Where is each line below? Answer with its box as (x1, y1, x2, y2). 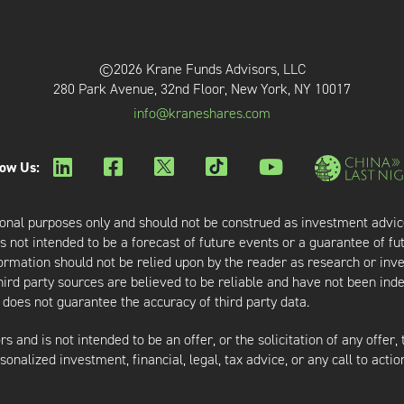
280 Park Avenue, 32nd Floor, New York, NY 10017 (53, 79, 351, 98)
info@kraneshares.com (133, 104, 271, 123)
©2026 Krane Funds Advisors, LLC (98, 60, 306, 78)
